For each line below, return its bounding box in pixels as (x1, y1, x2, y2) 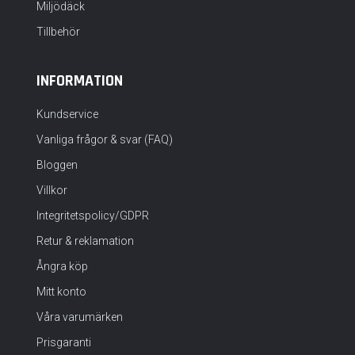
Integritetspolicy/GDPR (36, 209, 149, 222)
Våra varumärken (36, 311, 123, 323)
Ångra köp (36, 260, 88, 273)
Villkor (36, 184, 67, 197)
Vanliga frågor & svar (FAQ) (36, 133, 173, 146)
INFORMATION (36, 71, 123, 91)
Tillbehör (36, 25, 80, 38)
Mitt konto (36, 285, 86, 298)
